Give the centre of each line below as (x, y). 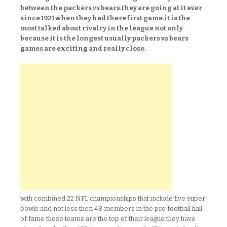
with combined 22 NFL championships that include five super (113, 198)
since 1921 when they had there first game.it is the (105, 18)
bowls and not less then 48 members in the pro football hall (111, 208)
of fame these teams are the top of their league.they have (108, 218)
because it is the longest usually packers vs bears (104, 38)
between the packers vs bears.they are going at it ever (111, 8)
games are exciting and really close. (83, 48)
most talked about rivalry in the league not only (102, 28)
